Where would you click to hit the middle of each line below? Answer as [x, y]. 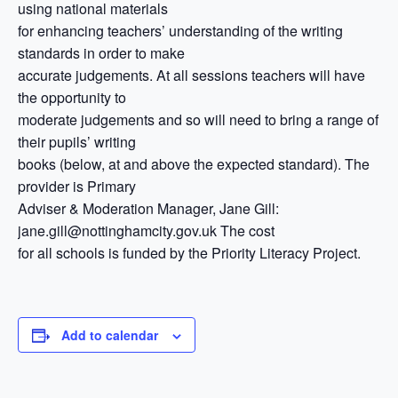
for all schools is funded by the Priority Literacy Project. [189, 253]
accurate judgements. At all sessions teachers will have [191, 75]
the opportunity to [72, 97]
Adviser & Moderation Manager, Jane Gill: [148, 208]
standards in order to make [101, 53]
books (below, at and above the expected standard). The [194, 164]
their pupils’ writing [77, 142]
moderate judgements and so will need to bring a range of [198, 119]
